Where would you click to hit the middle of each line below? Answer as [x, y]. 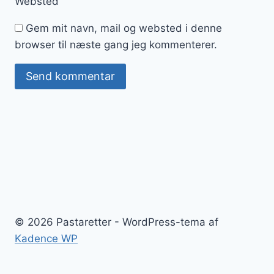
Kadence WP [46, 239]
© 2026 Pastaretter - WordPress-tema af [117, 222]
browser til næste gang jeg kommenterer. [116, 44]
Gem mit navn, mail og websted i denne [124, 28]
